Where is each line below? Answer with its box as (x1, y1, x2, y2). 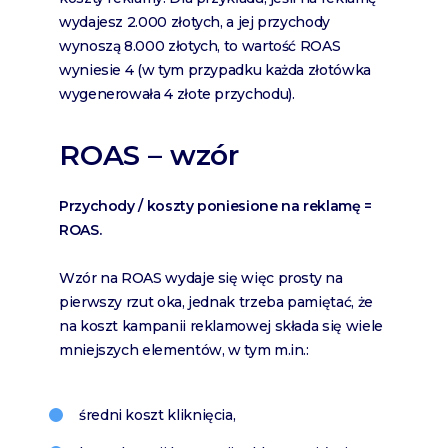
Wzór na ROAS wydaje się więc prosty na (59, 269, 343, 288)
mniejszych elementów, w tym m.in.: (59, 341, 309, 360)
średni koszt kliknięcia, (79, 406, 236, 425)
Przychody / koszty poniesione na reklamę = (59, 197, 372, 216)
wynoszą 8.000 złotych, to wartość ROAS (59, 37, 341, 56)
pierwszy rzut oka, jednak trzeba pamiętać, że (59, 293, 373, 312)
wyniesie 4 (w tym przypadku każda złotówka (59, 61, 371, 80)
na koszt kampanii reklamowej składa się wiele (59, 317, 383, 336)
